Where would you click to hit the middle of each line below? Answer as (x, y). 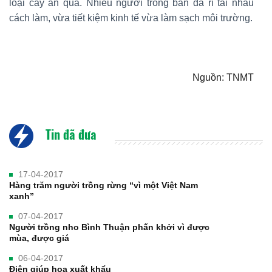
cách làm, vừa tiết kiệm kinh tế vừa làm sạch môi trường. (131, 18)
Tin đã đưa (70, 134)
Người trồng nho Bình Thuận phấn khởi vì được (109, 227)
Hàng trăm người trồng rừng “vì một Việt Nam (104, 185)
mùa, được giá (39, 238)
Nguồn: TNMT (223, 77)
